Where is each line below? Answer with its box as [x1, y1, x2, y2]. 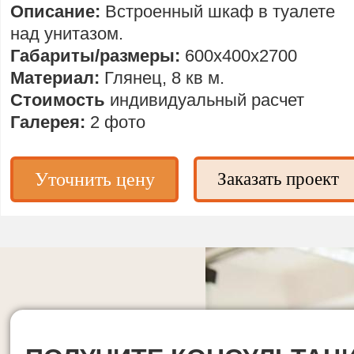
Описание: [10, 2, 105, 21]
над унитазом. [10, 24, 123, 43]
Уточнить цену [34, 169, 155, 190]
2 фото [90, 112, 145, 132]
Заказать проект [217, 169, 339, 189]
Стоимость [10, 90, 110, 110]
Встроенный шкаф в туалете [105, 2, 335, 21]
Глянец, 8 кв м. [104, 68, 224, 88]
